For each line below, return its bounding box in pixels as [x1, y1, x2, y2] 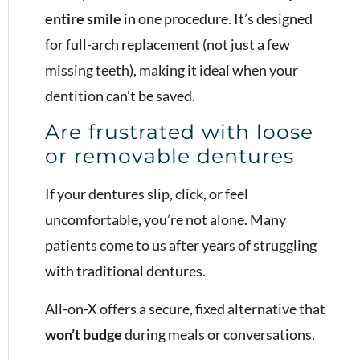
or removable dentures [45, 144, 294, 169]
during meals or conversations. [122, 325, 315, 343]
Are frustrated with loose [45, 120, 313, 145]
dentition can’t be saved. [45, 86, 195, 104]
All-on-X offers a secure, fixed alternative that [45, 299, 325, 317]
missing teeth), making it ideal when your [45, 60, 298, 79]
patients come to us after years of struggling [45, 236, 317, 255]
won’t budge [45, 325, 122, 343]
